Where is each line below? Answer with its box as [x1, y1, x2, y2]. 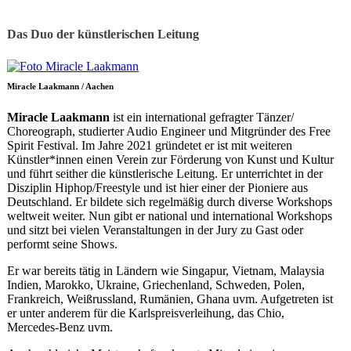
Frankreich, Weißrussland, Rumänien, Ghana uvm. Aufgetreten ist [7, 292, 333, 306]
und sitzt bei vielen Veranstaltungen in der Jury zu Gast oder [7, 223, 303, 237]
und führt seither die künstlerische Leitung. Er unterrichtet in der [7, 167, 323, 181]
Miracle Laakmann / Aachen [7, 81, 114, 92]
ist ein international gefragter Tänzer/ [110, 110, 294, 125]
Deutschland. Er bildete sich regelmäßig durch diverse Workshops [7, 195, 332, 209]
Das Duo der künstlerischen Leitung [7, 27, 199, 41]
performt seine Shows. [7, 237, 118, 251]
